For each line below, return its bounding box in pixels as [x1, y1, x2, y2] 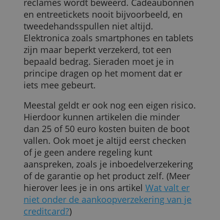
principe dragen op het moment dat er [27, 166, 207, 180]
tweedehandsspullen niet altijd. [27, 112, 174, 126]
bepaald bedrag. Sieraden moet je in [27, 153, 198, 166]
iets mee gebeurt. [27, 179, 109, 193]
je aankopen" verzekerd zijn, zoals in [27, 72, 196, 86]
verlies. [27, 12, 60, 27]
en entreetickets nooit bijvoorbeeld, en [27, 99, 208, 113]
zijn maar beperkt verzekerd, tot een [27, 139, 195, 153]
